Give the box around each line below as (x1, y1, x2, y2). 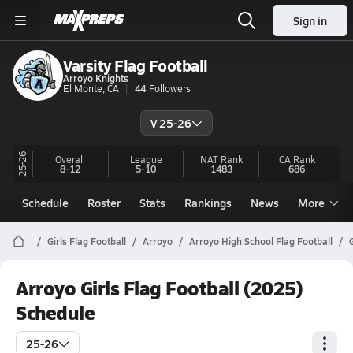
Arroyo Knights (63, 71, 128, 84)
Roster (87, 195, 121, 210)
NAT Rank (199, 153, 243, 165)
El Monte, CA (63, 81, 119, 95)
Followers (149, 81, 191, 95)
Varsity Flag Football (63, 54, 208, 76)
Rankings (184, 195, 232, 210)
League (129, 153, 162, 165)
